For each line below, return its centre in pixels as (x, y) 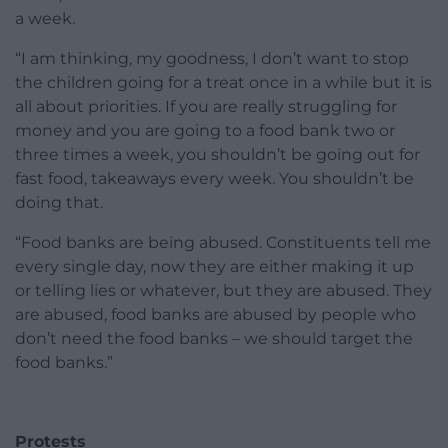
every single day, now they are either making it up (214, 267)
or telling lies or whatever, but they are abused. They (223, 291)
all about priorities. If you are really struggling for (206, 107)
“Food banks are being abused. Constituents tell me (223, 243)
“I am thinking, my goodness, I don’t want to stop (212, 59)
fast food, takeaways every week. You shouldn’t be (214, 179)
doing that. (59, 203)
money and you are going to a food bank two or (205, 131)
